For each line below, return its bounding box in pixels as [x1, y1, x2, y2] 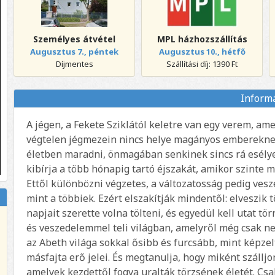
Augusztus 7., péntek [30, 46, 119, 57]
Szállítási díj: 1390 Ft [166, 58, 238, 69]
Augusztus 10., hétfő [158, 46, 246, 57]
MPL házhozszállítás [157, 33, 247, 45]
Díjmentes [55, 58, 93, 69]
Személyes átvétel [33, 33, 116, 45]
